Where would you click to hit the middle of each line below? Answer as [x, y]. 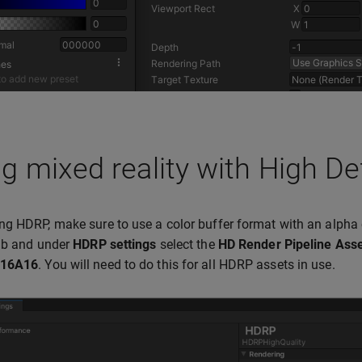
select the [187, 244]
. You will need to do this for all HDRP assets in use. [187, 265]
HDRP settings [115, 244]
